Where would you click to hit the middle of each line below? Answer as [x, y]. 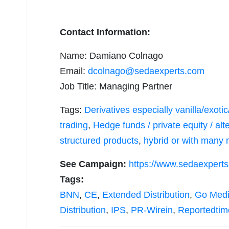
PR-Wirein [152, 210]
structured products [99, 141]
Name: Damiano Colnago [111, 56]
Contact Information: [105, 32]
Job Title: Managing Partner [116, 87]
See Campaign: [94, 164]
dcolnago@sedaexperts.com [146, 71]
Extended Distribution [146, 195]
